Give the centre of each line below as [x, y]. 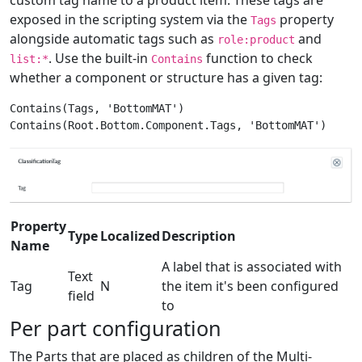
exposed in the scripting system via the [130, 19]
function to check [258, 58]
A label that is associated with [252, 267]
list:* [29, 59]
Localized [130, 236]
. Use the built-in [100, 58]
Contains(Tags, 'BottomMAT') [97, 108]
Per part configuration [116, 328]
